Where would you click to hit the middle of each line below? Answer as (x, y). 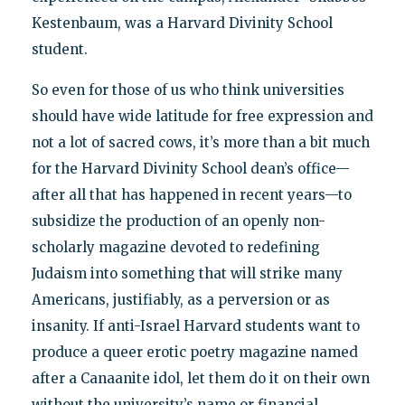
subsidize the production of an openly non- (178, 221)
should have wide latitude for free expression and (202, 116)
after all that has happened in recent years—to (191, 194)
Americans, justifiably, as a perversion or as (180, 299)
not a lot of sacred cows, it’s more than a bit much (200, 142)
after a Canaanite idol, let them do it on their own (200, 378)
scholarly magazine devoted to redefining (175, 247)
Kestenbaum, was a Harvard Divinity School (182, 23)
